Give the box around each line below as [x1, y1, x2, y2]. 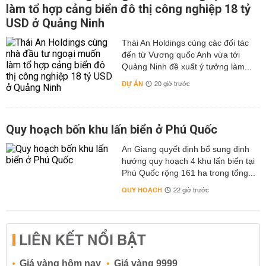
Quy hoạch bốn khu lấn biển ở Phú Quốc [6, 122, 217, 137]
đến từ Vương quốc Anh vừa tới [121, 50, 240, 60]
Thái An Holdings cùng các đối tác [121, 38, 249, 48]
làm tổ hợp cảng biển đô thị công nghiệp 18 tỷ [6, 2, 251, 17]
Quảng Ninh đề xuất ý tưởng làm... [121, 62, 252, 72]
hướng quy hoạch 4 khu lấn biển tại [121, 156, 255, 166]
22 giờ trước [173, 185, 209, 197]
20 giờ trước [154, 78, 190, 91]
